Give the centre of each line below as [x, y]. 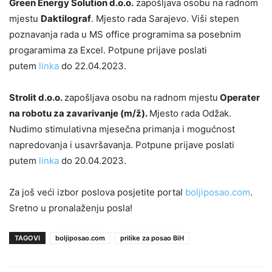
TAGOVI [27, 238]
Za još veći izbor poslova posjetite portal [97, 192]
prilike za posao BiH [152, 238]
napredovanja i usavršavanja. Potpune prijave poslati [122, 145]
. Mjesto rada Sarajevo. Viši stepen [165, 19]
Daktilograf [66, 19]
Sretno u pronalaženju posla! [71, 208]
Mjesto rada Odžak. [190, 114]
